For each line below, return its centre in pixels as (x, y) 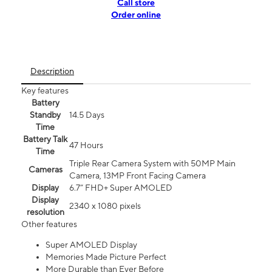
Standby (45, 115)
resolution (45, 212)
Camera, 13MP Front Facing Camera (138, 176)
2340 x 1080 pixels (105, 206)
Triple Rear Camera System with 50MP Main (152, 164)
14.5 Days (87, 115)
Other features (49, 224)
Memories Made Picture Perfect (106, 257)
